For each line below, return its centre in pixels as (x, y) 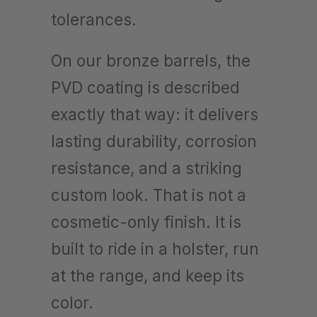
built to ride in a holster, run (155, 248)
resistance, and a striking (146, 168)
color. (72, 302)
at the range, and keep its (148, 275)
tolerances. (94, 19)
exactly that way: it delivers (155, 114)
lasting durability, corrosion (154, 141)
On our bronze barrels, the (151, 60)
